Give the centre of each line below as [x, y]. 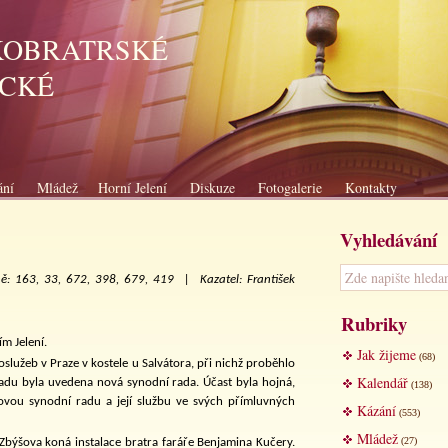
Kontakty [371, 187]
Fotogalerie [290, 187]
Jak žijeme [386, 354]
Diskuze [212, 187]
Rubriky [374, 323]
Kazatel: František [247, 280]
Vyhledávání [388, 239]
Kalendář [382, 382]
